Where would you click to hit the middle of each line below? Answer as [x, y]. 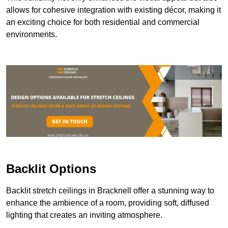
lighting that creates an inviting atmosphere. [84, 215]
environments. [32, 34]
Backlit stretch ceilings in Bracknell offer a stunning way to [110, 191]
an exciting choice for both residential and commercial [103, 22]
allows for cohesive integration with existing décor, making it [113, 10]
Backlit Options [51, 169]
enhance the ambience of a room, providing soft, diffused [108, 203]
